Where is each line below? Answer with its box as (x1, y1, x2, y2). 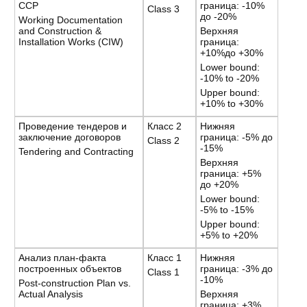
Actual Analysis (19, 288, 84, 299)
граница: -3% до (200, 262, 273, 274)
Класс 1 (147, 251, 182, 263)
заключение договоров (19, 131, 121, 143)
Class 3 (147, 3, 180, 14)
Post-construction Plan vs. (19, 277, 132, 288)
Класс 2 (147, 120, 182, 132)
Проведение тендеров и (19, 120, 127, 132)
